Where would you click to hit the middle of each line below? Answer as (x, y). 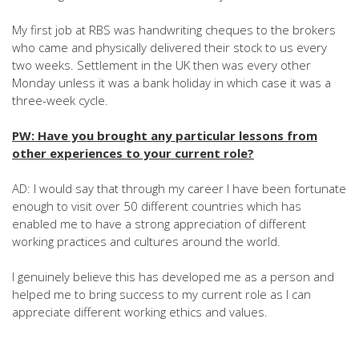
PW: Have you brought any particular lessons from (165, 135)
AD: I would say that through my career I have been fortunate (179, 188)
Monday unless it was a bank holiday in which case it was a (171, 83)
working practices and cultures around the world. (146, 241)
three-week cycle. (60, 100)
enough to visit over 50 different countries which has (157, 206)
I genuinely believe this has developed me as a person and (173, 276)
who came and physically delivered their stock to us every (169, 47)
